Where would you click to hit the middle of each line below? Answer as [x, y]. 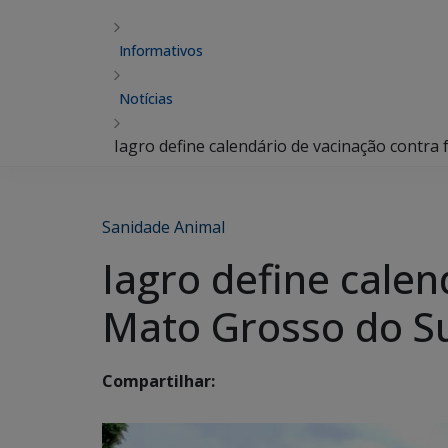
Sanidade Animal [163, 227]
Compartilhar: [158, 381]
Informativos [161, 50]
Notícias [146, 98]
